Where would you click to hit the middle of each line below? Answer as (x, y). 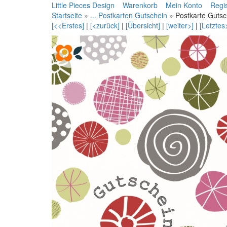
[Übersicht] (143, 25)
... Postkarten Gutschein (129, 15)
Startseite (67, 15)
